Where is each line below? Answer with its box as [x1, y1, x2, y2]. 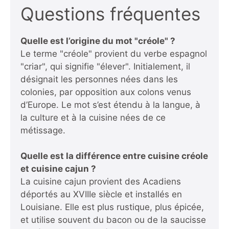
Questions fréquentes [20, 3, 200, 25]
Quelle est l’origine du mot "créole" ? [20, 35, 175, 46]
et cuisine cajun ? [20, 164, 96, 174]
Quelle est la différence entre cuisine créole [20, 151, 208, 162]
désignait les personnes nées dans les [20, 74, 178, 84]
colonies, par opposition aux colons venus [20, 86, 191, 97]
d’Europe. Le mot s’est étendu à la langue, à [20, 99, 200, 110]
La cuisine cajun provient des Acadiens [20, 176, 181, 187]
